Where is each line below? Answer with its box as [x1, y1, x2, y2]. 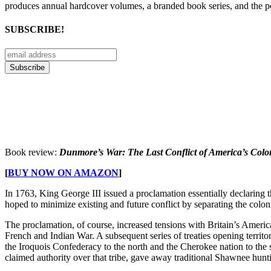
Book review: [5, 146, 59, 157]
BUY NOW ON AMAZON [8, 167, 119, 178]
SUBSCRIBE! [5, 24, 64, 35]
